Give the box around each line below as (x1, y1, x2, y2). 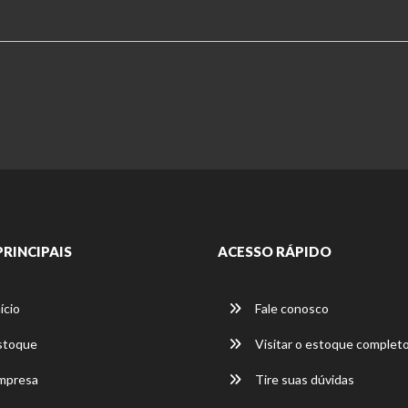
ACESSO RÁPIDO (218, 243, 331, 260)
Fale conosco (252, 301, 329, 316)
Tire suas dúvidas (252, 372, 354, 387)
